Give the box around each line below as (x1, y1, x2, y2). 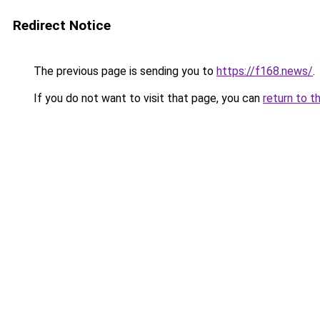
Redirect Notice (13, 17, 111, 34)
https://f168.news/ (216, 64, 313, 78)
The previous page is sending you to (31, 64, 216, 78)
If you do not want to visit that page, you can (31, 91, 263, 105)
